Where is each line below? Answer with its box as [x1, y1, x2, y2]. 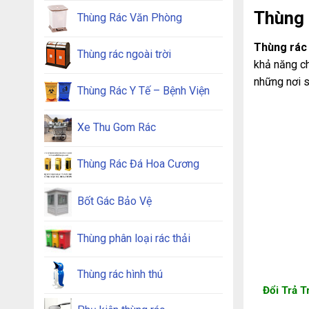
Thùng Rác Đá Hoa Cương [77, 157, 199, 171]
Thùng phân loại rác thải [77, 232, 190, 246]
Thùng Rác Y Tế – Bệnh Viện [77, 84, 210, 98]
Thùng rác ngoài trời [77, 48, 171, 61]
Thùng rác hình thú [77, 268, 163, 281]
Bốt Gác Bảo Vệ [77, 195, 152, 208]
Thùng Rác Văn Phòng [77, 11, 182, 25]
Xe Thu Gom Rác [77, 121, 156, 134]
